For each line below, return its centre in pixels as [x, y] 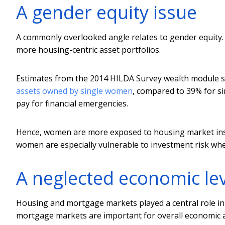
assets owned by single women [74, 91]
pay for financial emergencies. [72, 103]
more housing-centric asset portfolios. [88, 49]
